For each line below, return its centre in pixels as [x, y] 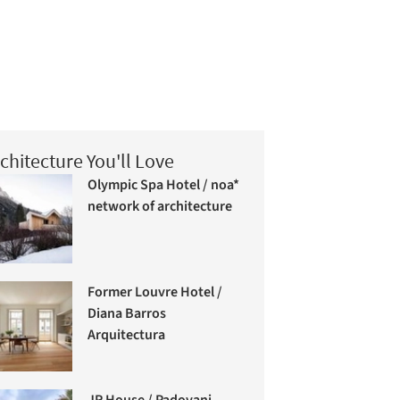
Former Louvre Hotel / [155, 292]
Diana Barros [127, 314]
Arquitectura [127, 335]
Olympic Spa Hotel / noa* [164, 184]
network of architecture [160, 206]
